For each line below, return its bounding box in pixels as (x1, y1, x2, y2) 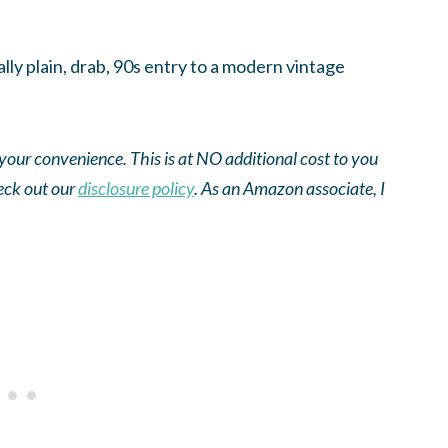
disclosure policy (78, 177, 194, 200)
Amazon (243, 177, 303, 200)
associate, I (303, 177, 385, 200)
